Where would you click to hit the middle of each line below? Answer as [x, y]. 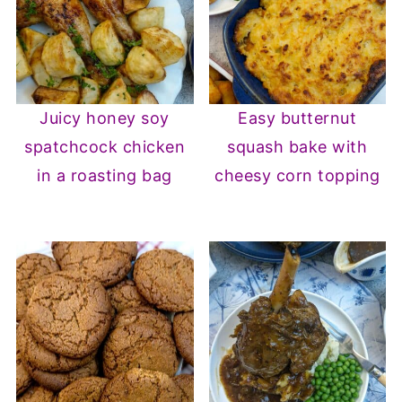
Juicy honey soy [105, 118]
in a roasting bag [105, 175]
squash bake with [297, 146]
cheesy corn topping [297, 175]
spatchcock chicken [105, 146]
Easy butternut [297, 118]
